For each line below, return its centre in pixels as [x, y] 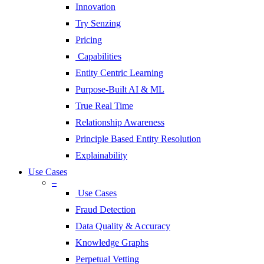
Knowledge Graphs [112, 243]
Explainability [101, 156]
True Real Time [104, 106]
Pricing [89, 40]
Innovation [95, 7]
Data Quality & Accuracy [123, 226]
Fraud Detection [105, 210]
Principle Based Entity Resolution [138, 139]
